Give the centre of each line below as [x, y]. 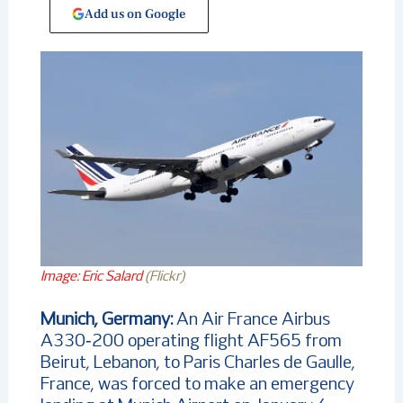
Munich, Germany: [106, 320]
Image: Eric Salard [92, 277]
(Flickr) [166, 277]
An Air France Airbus [251, 320]
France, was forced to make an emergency [197, 385]
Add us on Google [136, 13]
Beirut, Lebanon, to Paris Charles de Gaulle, [197, 363]
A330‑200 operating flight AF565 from [191, 341]
